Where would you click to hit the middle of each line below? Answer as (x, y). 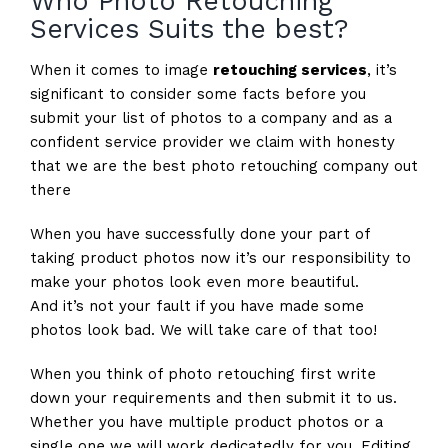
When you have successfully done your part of (199, 234)
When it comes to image (121, 70)
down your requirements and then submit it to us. (213, 398)
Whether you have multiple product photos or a (206, 422)
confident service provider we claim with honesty (212, 142)
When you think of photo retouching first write (202, 374)
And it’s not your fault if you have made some (196, 306)
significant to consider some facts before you (197, 94)
